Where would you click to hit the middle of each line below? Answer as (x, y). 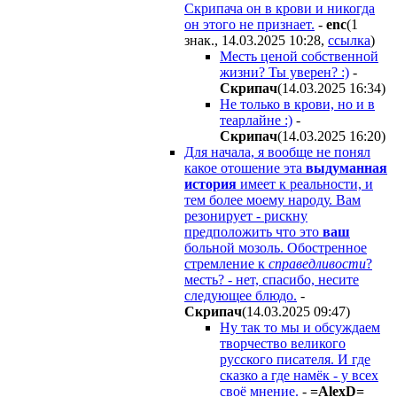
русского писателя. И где (295, 359)
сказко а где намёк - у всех (299, 375)
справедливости (317, 263)
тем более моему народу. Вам (272, 199)
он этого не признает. (249, 24)
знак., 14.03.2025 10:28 (253, 40)
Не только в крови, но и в (297, 104)
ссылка (349, 40)
